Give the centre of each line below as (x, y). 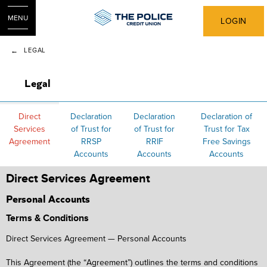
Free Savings (226, 141)
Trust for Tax (226, 128)
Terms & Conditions (47, 218)
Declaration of (227, 116)
